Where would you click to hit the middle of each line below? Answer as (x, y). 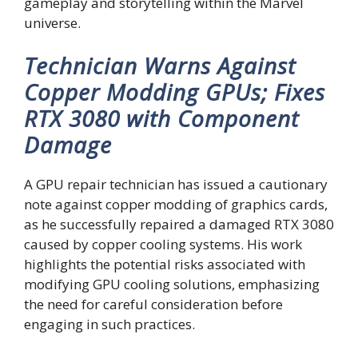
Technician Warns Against (160, 66)
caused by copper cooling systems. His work (163, 244)
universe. (52, 22)
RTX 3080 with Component (161, 118)
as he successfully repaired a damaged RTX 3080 (179, 224)
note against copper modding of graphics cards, (176, 204)
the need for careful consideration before (153, 304)
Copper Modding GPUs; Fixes (175, 92)
